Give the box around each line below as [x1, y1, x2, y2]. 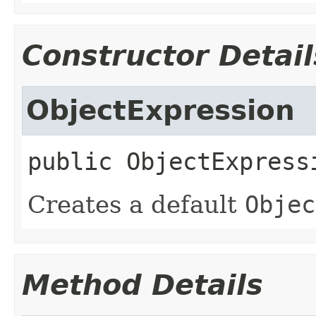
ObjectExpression [26, 94, 295, 126]
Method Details [22, 268, 263, 301]
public [28, 147, 112, 176]
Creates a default [28, 190, 245, 219]
